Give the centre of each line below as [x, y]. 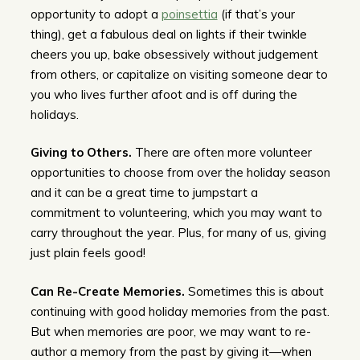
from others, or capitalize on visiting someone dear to [179, 74]
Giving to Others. [81, 153]
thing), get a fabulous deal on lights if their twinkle [168, 34]
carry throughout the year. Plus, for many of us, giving [178, 233]
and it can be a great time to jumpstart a [144, 193]
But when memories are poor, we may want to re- [170, 331]
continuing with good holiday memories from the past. [180, 311]
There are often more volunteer [221, 153]
